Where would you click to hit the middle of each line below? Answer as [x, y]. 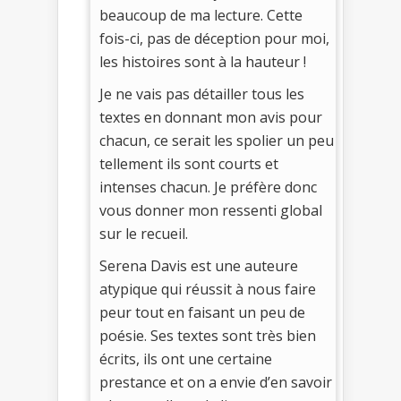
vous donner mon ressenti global [211, 210]
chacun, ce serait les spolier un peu [217, 140]
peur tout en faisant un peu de [202, 312]
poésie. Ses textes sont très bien [208, 335]
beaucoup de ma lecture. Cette [201, 15]
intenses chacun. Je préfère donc [208, 187]
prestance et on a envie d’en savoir [216, 382]
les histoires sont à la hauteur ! [203, 61]
